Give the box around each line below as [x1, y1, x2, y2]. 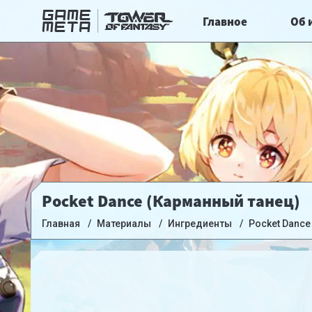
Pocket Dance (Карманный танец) [42, 190, 300, 212]
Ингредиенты [168, 218, 232, 229]
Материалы [97, 218, 151, 229]
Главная [42, 218, 80, 229]
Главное [202, 14, 247, 29]
